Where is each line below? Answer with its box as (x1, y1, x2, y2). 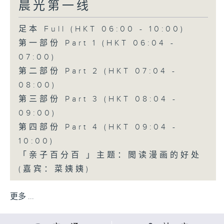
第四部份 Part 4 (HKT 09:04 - (18, 122, 177, 132)
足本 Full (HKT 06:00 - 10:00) (18, 24, 185, 34)
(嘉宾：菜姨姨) (18, 164, 90, 174)
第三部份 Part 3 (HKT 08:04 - (18, 94, 177, 104)
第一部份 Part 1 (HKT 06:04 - (18, 38, 175, 48)
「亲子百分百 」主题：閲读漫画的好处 (18, 150, 201, 160)
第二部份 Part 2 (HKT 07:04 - (18, 66, 177, 76)
